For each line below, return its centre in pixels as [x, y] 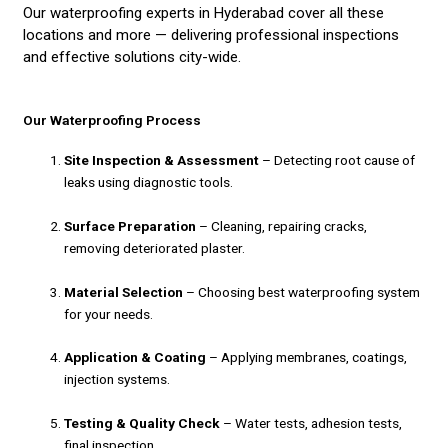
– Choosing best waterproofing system [302, 291]
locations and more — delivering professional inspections [211, 34]
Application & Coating [135, 357]
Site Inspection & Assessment [162, 159]
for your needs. [109, 313]
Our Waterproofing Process [112, 119]
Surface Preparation [130, 225]
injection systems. [117, 379]
